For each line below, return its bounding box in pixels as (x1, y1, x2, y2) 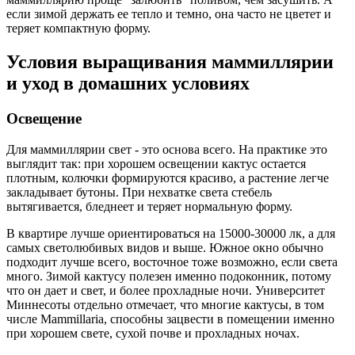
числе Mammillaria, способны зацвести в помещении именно (6, 311, 334, 326)
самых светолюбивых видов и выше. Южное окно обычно (6, 240, 323, 254)
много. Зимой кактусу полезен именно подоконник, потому (6, 269, 331, 283)
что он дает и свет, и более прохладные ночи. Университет (6, 283, 325, 297)
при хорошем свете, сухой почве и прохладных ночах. (6, 326, 300, 340)
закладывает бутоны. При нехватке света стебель (6, 185, 272, 199)
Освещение (6, 110, 82, 128)
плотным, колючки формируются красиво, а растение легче (6, 170, 329, 185)
